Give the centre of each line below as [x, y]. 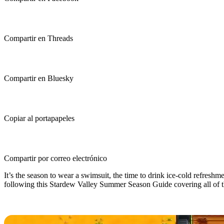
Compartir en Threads [38, 38]
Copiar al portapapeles [39, 118]
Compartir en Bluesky [39, 78]
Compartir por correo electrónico [55, 158]
